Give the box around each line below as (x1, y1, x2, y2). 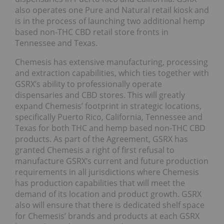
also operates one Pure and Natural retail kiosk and (15, 4, 209, 16)
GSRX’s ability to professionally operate (15, 78, 162, 90)
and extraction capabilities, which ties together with (15, 67, 209, 79)
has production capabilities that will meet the (15, 177, 185, 189)
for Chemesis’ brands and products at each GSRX (15, 210, 199, 222)
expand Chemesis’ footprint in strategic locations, (15, 100, 201, 112)
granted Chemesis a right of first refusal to (15, 144, 174, 156)
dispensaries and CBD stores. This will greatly (15, 89, 185, 101)
